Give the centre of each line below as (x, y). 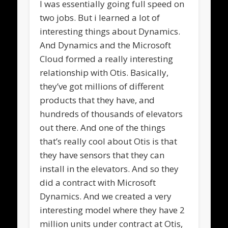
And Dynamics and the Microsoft (106, 45)
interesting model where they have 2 (112, 210)
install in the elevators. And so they (109, 168)
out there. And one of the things (103, 127)
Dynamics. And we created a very (106, 196)
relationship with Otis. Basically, (104, 72)
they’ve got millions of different (102, 86)
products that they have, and (97, 100)
